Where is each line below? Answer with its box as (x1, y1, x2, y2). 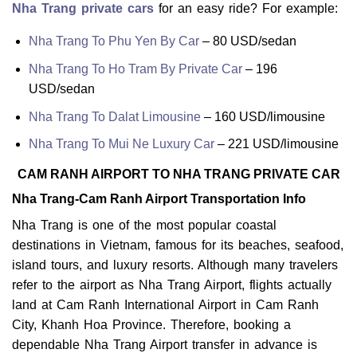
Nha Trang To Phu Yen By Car (28, 34, 199, 49)
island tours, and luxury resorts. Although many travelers (12, 258, 338, 273)
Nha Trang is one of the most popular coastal (12, 218, 277, 233)
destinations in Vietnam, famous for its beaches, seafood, (12, 238, 343, 253)
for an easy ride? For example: (154, 2, 338, 16)
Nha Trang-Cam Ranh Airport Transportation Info (12, 192, 306, 206)
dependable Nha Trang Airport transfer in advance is (12, 338, 317, 352)
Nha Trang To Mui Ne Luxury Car (28, 137, 214, 151)
